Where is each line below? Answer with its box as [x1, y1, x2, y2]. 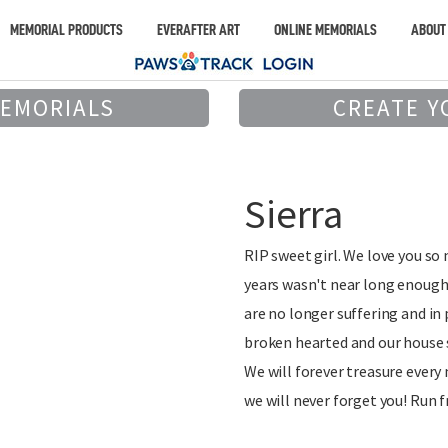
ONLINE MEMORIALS [273, 21, 377, 38]
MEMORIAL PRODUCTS [9, 21, 123, 38]
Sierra [244, 189, 344, 239]
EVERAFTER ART [156, 21, 240, 38]
